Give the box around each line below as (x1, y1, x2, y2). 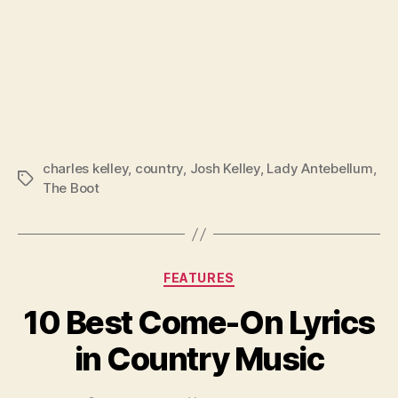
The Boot (43, 179, 99, 197)
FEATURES (163, 270, 235, 286)
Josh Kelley (189, 160, 260, 178)
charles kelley (43, 160, 129, 178)
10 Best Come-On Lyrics (23, 302, 375, 342)
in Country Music (74, 338, 324, 378)
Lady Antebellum (267, 160, 373, 178)
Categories (198, 265, 277, 284)
